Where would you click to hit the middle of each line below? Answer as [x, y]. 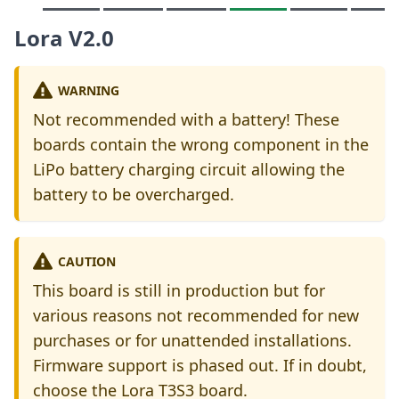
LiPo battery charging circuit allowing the [189, 169]
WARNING [88, 90]
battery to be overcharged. [134, 194]
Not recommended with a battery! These [186, 119]
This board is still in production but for [179, 291]
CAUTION [86, 261]
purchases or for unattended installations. [192, 341]
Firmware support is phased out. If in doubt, [200, 366]
